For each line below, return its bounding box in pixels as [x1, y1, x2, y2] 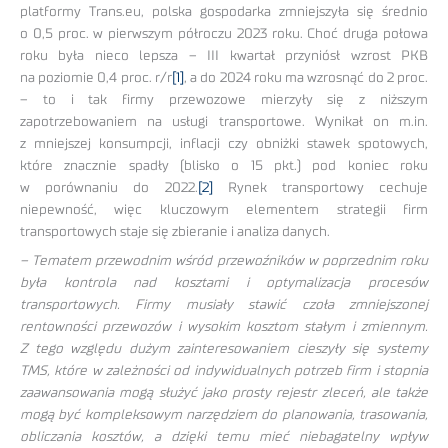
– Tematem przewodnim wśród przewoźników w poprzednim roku [20, 254, 428, 269]
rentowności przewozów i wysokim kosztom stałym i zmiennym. [20, 320, 428, 335]
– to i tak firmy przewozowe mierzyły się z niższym [20, 93, 428, 108]
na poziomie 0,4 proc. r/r [20, 71, 172, 86]
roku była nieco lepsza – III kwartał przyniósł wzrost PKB [20, 49, 428, 64]
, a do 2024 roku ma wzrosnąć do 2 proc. [183, 71, 429, 86]
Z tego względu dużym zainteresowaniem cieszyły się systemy [20, 342, 428, 357]
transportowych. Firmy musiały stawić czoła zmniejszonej [20, 298, 428, 313]
